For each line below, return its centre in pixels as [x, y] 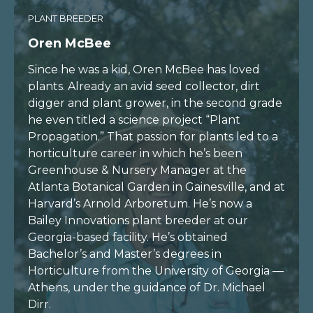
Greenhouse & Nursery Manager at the [137, 170]
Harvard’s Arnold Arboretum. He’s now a [140, 204]
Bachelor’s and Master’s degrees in [125, 254]
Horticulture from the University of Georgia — [156, 271]
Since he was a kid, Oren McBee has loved [144, 70]
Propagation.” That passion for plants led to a [153, 137]
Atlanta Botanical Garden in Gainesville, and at [156, 187]
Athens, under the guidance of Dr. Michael [147, 288]
